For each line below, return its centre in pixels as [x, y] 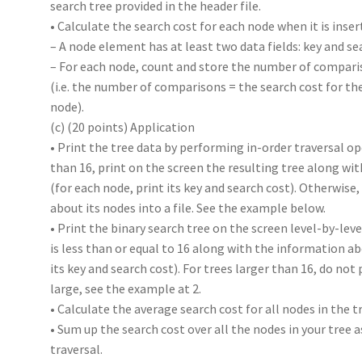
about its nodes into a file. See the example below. [188, 207]
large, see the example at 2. [126, 288]
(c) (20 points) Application [123, 126]
